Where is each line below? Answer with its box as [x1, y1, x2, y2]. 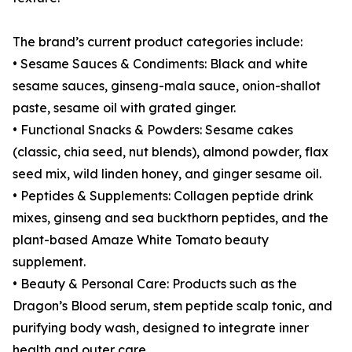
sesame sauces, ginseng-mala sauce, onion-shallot [13, 78, 321, 94]
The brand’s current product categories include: [13, 34, 302, 50]
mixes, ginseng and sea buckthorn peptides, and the [13, 210, 328, 226]
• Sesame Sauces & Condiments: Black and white [13, 56, 308, 72]
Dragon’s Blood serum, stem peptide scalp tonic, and [13, 298, 332, 314]
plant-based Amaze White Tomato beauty [13, 232, 269, 248]
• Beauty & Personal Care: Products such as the [13, 276, 297, 292]
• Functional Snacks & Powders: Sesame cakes [13, 122, 293, 138]
